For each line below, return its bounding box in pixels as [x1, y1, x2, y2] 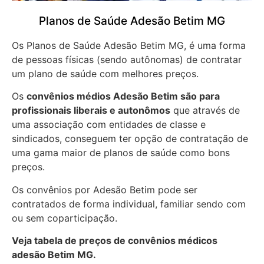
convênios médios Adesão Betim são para [27, 90, 220, 103]
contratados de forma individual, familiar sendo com [12, 197, 246, 210]
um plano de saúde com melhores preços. [12, 68, 199, 80]
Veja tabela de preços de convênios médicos [12, 235, 217, 247]
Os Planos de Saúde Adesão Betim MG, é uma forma [12, 39, 246, 52]
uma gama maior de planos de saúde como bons [12, 147, 230, 159]
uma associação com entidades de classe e [12, 118, 206, 131]
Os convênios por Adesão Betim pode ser [12, 183, 197, 196]
